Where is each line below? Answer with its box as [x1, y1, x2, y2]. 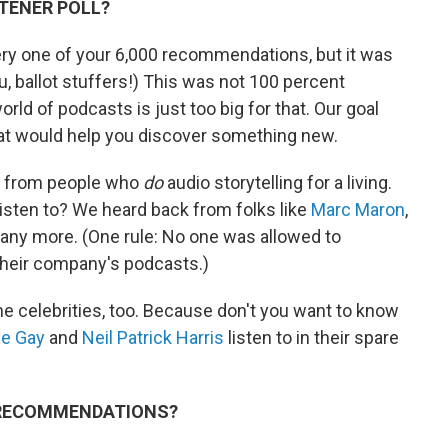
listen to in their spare [224, 327, 399, 348]
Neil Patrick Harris [82, 327, 224, 348]
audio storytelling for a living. [167, 172, 392, 193]
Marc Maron [311, 199, 405, 220]
